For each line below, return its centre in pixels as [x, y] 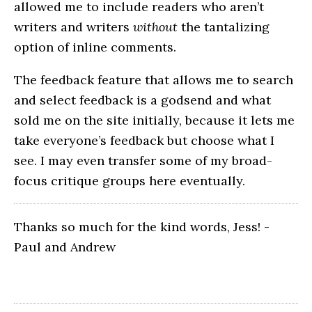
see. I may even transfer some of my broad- [143, 161]
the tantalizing [224, 27]
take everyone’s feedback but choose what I [144, 141]
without [155, 27]
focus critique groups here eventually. [130, 181]
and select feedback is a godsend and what [142, 100]
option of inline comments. [95, 47]
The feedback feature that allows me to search [154, 80]
